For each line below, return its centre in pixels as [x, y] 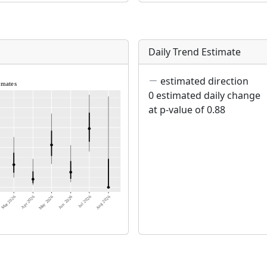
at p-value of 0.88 [187, 110]
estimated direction [203, 81]
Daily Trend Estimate [195, 52]
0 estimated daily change [204, 95]
